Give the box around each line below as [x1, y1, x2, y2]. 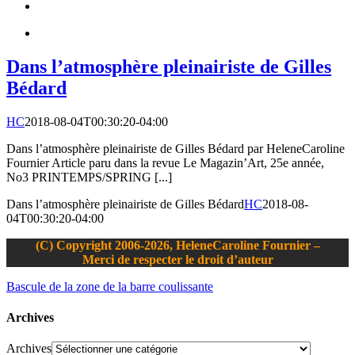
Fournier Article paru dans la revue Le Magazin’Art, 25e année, [6, 155, 324, 170]
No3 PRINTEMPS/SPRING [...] [6, 170, 172, 184]
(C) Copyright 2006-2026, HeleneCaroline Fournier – [35, 238, 320, 252]
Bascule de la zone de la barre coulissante [6, 279, 213, 293]
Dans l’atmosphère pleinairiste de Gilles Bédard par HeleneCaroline [6, 141, 345, 155]
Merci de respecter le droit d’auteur [82, 252, 273, 266]
